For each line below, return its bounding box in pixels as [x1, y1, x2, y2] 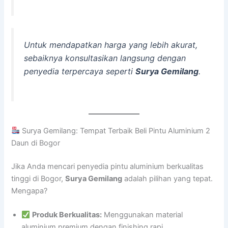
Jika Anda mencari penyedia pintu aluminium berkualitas [11, 161, 204, 171]
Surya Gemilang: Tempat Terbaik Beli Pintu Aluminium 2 [20, 126, 211, 135]
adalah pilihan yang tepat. [122, 174, 213, 183]
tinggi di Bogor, [11, 174, 66, 183]
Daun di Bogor [11, 138, 61, 148]
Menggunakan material [102, 210, 183, 220]
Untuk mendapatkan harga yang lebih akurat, [24, 40, 198, 50]
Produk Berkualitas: [32, 210, 102, 220]
